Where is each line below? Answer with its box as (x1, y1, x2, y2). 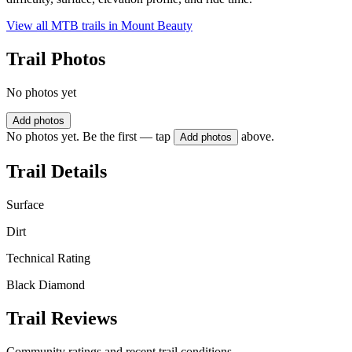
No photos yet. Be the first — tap (6, 130, 170, 144)
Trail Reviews (6, 307, 117, 328)
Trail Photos (6, 49, 105, 70)
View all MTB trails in (6, 19, 121, 33)
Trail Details (6, 160, 107, 181)
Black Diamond (6, 277, 85, 291)
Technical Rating (6, 251, 90, 265)
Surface (6, 197, 44, 211)
